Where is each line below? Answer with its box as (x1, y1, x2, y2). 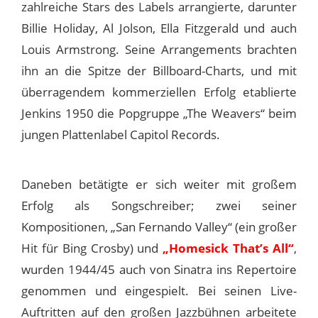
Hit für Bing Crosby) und (21, 239, 163, 256)
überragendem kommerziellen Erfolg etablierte (21, 83, 297, 100)
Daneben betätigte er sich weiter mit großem (21, 175, 297, 192)
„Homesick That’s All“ (163, 239, 295, 256)
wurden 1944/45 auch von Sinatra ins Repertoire (21, 261, 297, 278)
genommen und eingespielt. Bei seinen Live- (21, 282, 297, 299)
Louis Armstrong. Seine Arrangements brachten (21, 40, 297, 57)
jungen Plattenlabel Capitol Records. (21, 126, 220, 143)
